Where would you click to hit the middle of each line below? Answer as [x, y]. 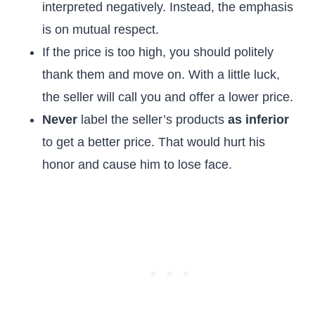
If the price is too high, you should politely [158, 52]
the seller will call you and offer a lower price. [168, 97]
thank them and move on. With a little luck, [161, 75]
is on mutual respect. [101, 30]
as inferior [258, 120]
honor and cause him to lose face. [137, 165]
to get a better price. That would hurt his [154, 142]
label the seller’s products [153, 120]
